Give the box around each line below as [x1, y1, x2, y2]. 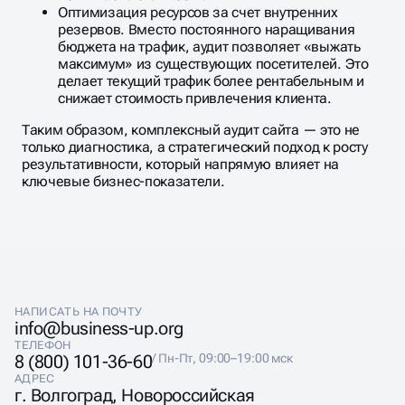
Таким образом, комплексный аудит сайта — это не [22, 121, 360, 139]
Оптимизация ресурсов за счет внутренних [58, 4, 338, 22]
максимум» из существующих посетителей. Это [58, 55, 369, 73]
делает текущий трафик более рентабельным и [58, 72, 364, 90]
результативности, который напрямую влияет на [22, 155, 339, 174]
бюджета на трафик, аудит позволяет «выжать [58, 38, 361, 56]
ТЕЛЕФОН [14, 338, 71, 353]
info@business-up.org [14, 317, 184, 340]
